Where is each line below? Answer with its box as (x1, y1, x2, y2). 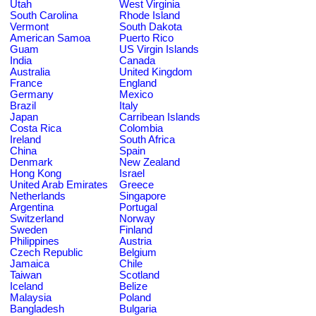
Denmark (10, 156, 53, 168)
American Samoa (10, 32, 90, 44)
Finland (119, 224, 152, 236)
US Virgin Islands (119, 43, 199, 55)
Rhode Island (119, 9, 180, 21)
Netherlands (10, 190, 66, 202)
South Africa (119, 133, 175, 145)
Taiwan (10, 269, 42, 281)
